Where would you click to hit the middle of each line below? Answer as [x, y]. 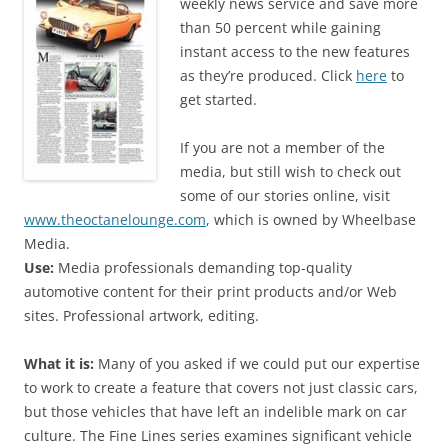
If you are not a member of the [282, 147]
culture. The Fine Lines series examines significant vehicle [218, 435]
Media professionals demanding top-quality [205, 267]
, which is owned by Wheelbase [311, 219]
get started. [218, 99]
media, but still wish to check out [290, 171]
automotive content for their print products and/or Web [210, 291]
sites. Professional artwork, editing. [141, 315]
